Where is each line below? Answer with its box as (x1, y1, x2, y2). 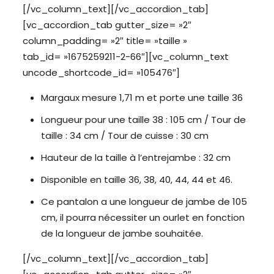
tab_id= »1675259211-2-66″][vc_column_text (22, 50, 229, 63)
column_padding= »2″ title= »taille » (22, 34, 187, 47)
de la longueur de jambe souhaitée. (40, 227, 203, 240)
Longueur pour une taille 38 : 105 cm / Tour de (40, 113, 246, 126)
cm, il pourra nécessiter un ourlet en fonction (40, 211, 245, 224)
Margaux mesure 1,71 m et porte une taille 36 (40, 91, 243, 104)
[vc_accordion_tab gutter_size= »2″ (22, 18, 191, 31)
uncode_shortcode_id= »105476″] (22, 66, 180, 79)
